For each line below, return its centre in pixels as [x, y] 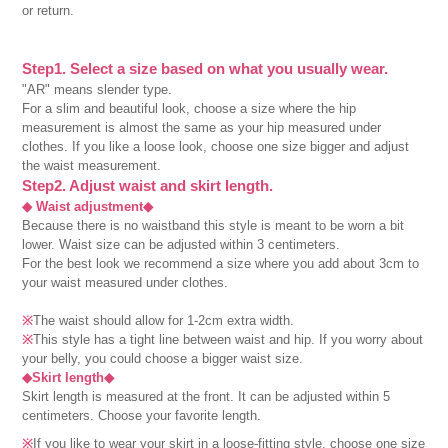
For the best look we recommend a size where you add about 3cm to [221, 263]
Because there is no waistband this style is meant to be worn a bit [213, 225]
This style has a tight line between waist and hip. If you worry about [228, 339]
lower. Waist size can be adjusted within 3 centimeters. [181, 244]
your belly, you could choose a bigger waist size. [163, 358]
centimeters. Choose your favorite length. [142, 415]
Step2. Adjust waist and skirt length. [148, 185]
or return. [48, 10]
